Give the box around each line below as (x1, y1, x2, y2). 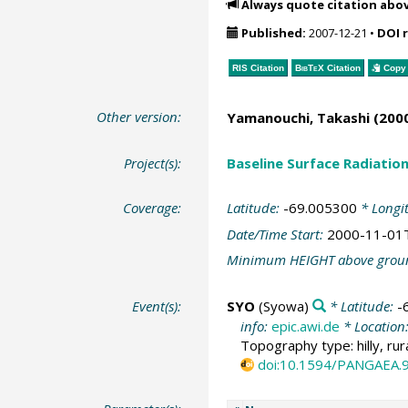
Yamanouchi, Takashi (226, 108, 370, 127)
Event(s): (132, 296, 182, 315)
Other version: (97, 107, 182, 126)
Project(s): (124, 153, 182, 172)
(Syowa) (254, 296, 309, 315)
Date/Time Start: (226, 224, 327, 243)
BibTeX (294, 62, 324, 73)
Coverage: (123, 199, 182, 217)
